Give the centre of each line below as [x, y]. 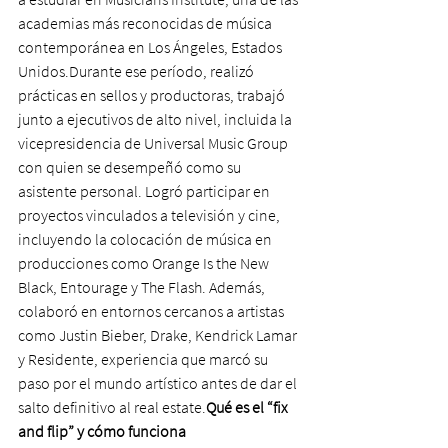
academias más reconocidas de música [146, 23]
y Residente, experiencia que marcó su [144, 359]
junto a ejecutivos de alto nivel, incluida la [156, 119]
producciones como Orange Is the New [145, 263]
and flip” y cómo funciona [102, 431]
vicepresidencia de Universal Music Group [154, 143]
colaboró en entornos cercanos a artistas [152, 311]
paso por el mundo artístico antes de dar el [159, 383]
